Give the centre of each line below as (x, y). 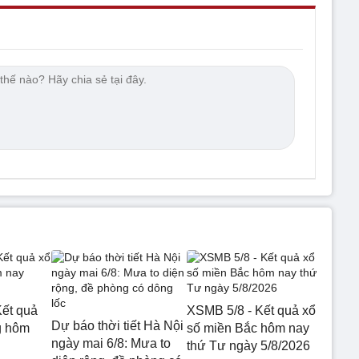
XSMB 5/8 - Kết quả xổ (251, 310)
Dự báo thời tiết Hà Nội (117, 325)
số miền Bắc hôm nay (248, 328)
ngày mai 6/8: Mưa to (111, 343)
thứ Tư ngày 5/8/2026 (248, 345)
